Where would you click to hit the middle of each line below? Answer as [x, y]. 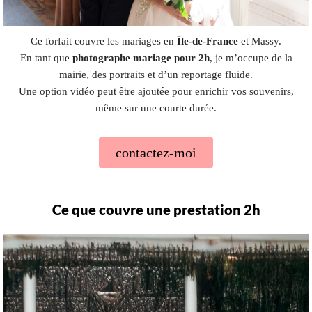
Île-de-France [208, 41]
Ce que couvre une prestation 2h [156, 209]
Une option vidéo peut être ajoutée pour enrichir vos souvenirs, [156, 91]
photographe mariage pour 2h [141, 57]
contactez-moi [156, 152]
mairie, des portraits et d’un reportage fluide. [156, 74]
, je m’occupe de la [251, 57]
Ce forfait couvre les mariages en [104, 41]
